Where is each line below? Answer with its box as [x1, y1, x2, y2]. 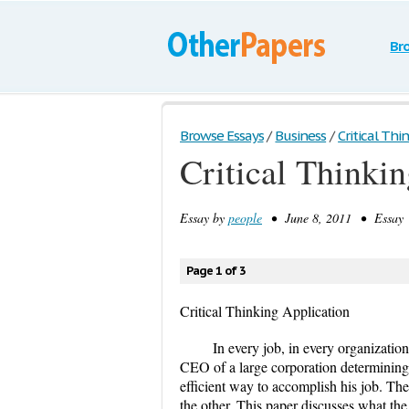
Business [275, 127, 327, 144]
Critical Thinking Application [180, 301, 350, 320]
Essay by [180, 209, 228, 226]
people [228, 209, 262, 226]
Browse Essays [180, 127, 264, 144]
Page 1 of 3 [186, 263, 246, 278]
